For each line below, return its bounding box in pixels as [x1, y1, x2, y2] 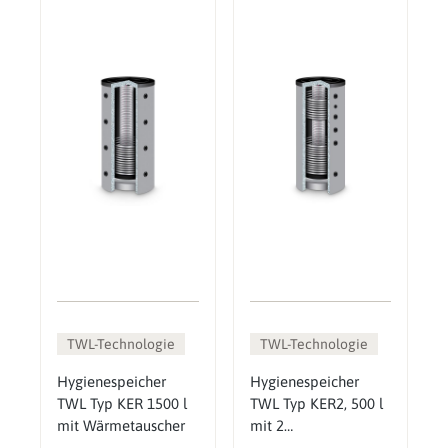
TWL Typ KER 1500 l [57, 395, 187, 413]
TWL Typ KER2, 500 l [249, 395, 383, 413]
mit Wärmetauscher [57, 417, 185, 435]
